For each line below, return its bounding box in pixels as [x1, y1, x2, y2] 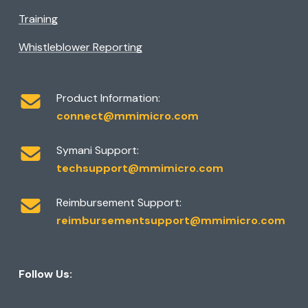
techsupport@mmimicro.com [56, 160, 223, 175]
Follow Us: [18, 267, 72, 282]
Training [19, 12, 58, 27]
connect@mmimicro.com [56, 108, 199, 123]
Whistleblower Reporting [19, 40, 143, 55]
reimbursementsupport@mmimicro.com [56, 212, 285, 228]
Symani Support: [56, 142, 139, 157]
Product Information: [56, 90, 160, 105]
